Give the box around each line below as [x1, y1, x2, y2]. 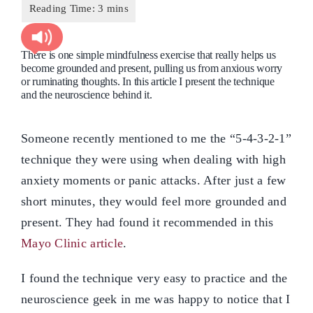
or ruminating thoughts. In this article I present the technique [21, 75, 275, 88]
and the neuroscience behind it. [21, 89, 152, 101]
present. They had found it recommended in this [21, 214, 274, 229]
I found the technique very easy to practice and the [21, 270, 288, 285]
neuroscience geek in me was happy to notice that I [21, 291, 291, 306]
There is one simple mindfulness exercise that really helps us [21, 49, 276, 61]
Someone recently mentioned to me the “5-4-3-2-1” [21, 131, 291, 145]
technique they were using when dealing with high [21, 152, 286, 166]
